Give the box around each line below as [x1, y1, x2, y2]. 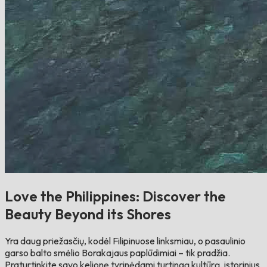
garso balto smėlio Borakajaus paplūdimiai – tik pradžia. [5, 246, 230, 259]
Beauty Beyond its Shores [5, 204, 171, 223]
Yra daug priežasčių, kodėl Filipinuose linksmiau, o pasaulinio [5, 234, 246, 247]
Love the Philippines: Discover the [5, 187, 226, 205]
